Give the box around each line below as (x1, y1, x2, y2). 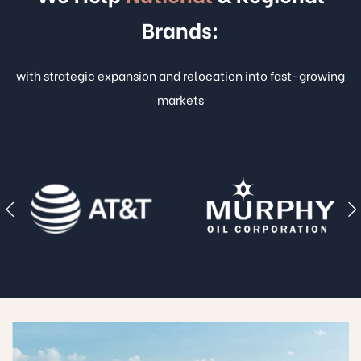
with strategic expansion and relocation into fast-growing (16, 65, 345, 84)
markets (157, 89, 204, 108)
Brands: (142, 13, 219, 44)
